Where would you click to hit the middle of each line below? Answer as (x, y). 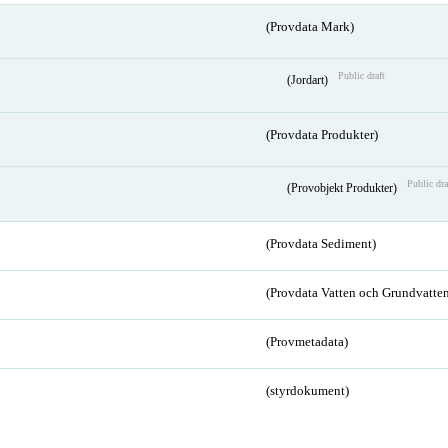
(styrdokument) (307, 391)
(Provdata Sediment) (320, 244)
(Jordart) (308, 79)
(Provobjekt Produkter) (343, 188)
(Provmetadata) (306, 342)
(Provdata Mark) (309, 26)
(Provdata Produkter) (321, 135)
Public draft (361, 75)
